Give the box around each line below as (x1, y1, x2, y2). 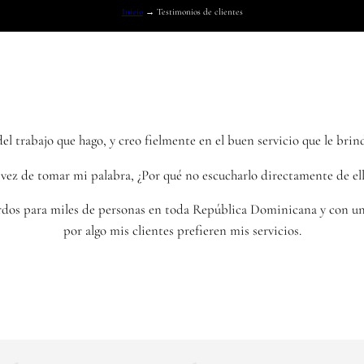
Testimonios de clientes (156, 6, 243, 17)
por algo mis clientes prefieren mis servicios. (63, 222, 301, 240)
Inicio (121, 6, 143, 17)
